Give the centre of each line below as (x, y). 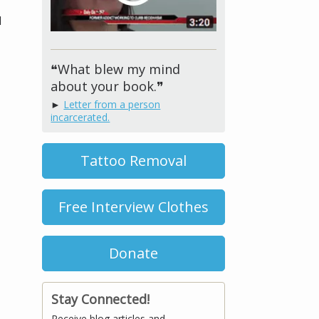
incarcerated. (80, 117)
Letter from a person (112, 104)
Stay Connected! (101, 299)
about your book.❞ (108, 86)
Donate (134, 253)
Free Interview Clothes (134, 206)
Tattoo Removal (134, 160)
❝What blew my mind (116, 69)
